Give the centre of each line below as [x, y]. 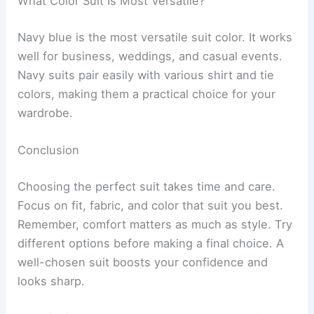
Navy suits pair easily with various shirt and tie [146, 75]
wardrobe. [46, 112]
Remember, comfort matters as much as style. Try [155, 224]
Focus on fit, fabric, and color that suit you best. [151, 205]
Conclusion [49, 150]
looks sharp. [52, 281]
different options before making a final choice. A [151, 243]
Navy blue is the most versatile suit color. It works [155, 37]
